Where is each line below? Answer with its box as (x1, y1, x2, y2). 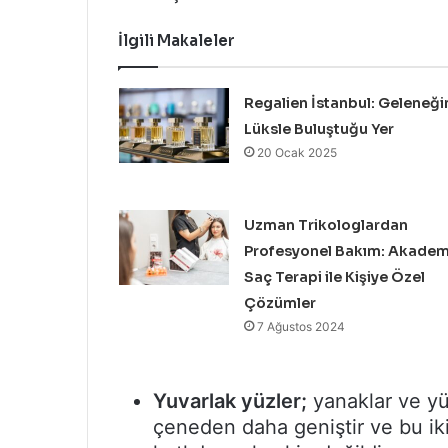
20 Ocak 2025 (256, 145, 337, 161)
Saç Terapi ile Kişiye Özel (243, 268, 425, 287)
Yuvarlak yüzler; (153, 389, 307, 414)
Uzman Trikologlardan (243, 216, 408, 235)
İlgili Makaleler (118, 31, 235, 51)
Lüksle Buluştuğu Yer (243, 120, 394, 139)
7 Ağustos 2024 (256, 319, 345, 335)
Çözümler (243, 294, 316, 313)
